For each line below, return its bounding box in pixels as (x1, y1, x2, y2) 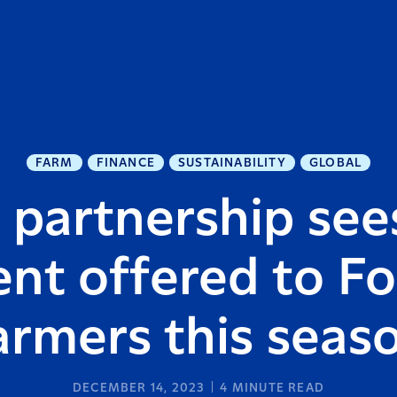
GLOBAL (308, 157, 362, 169)
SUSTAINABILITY (178, 157, 286, 169)
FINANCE (96, 157, 156, 169)
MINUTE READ (228, 382, 324, 394)
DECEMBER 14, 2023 (72, 382, 206, 394)
